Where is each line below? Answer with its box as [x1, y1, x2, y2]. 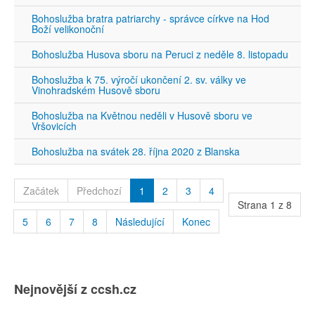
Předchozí [77, 184, 122, 198]
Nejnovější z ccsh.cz [14, 280, 136, 298]
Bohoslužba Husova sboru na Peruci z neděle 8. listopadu [32, 47, 288, 61]
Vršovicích [32, 119, 77, 133]
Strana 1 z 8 [238, 198, 292, 212]
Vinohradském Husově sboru [32, 83, 160, 97]
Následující [115, 214, 165, 229]
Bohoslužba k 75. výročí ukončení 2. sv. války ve [32, 72, 246, 86]
